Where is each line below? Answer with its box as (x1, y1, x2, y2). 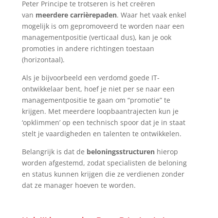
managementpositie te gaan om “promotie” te (21, 95, 170, 105)
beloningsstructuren (86, 147, 155, 156)
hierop (156, 147, 178, 156)
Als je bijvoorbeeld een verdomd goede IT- (21, 73, 160, 82)
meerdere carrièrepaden (35, 10, 117, 19)
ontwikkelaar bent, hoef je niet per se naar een (21, 84, 175, 93)
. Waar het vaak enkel (116, 10, 186, 19)
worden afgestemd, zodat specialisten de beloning (21, 158, 187, 167)
